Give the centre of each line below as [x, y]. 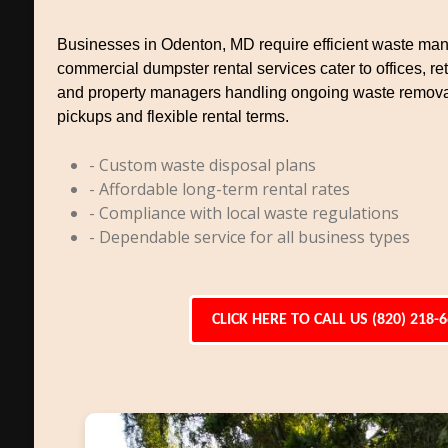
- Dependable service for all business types [249, 237]
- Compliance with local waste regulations [243, 213]
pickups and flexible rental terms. [172, 116]
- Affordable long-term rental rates [219, 189]
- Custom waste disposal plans [202, 165]
